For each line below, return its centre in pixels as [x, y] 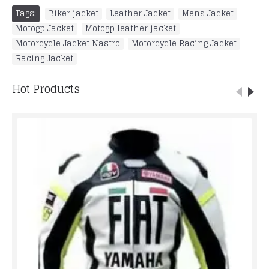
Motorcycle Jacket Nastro [68, 44]
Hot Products [46, 89]
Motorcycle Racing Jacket [184, 44]
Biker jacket [74, 14]
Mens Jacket [208, 14]
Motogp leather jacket [131, 29]
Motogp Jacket [45, 29]
